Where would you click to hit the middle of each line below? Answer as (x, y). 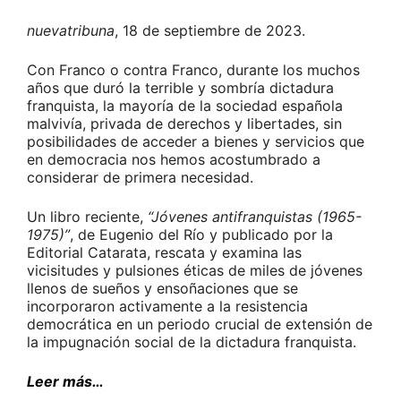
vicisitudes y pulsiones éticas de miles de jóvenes (195, 271)
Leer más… (65, 382)
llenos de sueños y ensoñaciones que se (162, 289)
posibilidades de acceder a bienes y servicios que (196, 142)
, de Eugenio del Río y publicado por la (201, 235)
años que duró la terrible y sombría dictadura (180, 88)
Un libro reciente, (85, 217)
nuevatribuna (71, 31)
